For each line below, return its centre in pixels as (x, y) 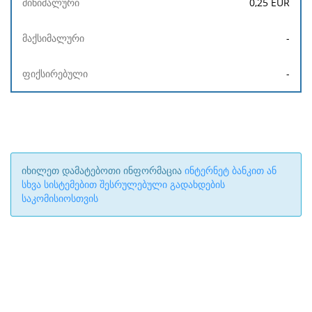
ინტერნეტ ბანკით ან (231, 170)
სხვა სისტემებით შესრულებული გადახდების (123, 184)
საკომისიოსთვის (60, 198)
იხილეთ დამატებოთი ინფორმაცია (103, 170)
